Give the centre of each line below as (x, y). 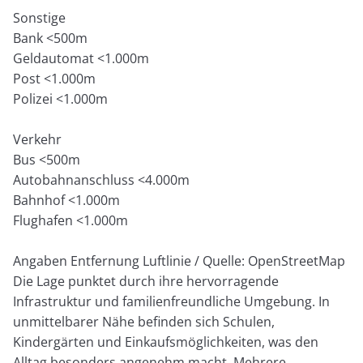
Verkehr (38, 140)
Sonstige (40, 18)
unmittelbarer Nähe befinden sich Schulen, (144, 322)
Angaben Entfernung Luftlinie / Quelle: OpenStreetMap (179, 261)
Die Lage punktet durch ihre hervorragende (146, 282)
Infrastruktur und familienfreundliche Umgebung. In (172, 302)
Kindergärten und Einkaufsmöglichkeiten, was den (166, 342)
